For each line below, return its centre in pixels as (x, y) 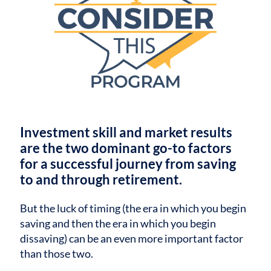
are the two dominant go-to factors (126, 148)
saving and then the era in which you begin (118, 224)
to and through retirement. (101, 179)
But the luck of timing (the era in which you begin (133, 208)
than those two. (57, 254)
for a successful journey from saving (128, 163)
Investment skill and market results (126, 132)
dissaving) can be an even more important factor (132, 239)
